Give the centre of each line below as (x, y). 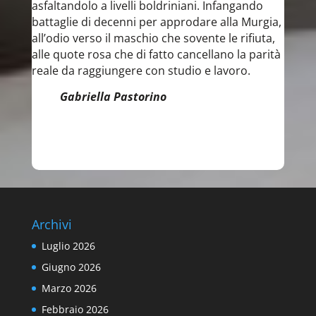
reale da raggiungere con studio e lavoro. (141, 71)
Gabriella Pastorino (99, 97)
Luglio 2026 (68, 246)
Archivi (51, 224)
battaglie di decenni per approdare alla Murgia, (156, 22)
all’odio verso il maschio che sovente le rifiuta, (153, 38)
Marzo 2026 (69, 288)
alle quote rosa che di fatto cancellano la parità (156, 54)
